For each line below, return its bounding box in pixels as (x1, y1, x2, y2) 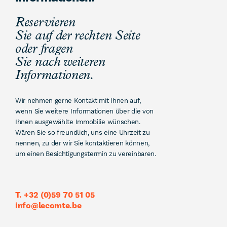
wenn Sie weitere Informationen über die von (15, 107, 154, 115)
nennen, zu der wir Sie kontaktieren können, (15, 139, 150, 147)
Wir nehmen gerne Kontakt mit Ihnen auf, (15, 97, 141, 104)
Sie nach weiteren (15, 56, 105, 69)
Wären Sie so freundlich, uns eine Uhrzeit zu (15, 129, 150, 136)
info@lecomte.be (15, 201, 82, 210)
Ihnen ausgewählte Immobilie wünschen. (15, 118, 140, 126)
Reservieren (15, 16, 75, 30)
